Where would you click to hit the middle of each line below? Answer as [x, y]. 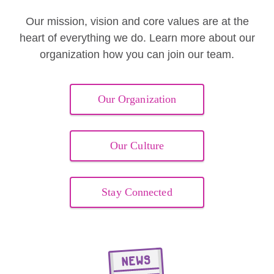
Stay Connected [137, 192]
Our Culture [137, 146]
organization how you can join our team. [137, 54]
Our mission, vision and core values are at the [137, 21]
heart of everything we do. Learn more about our [137, 38]
